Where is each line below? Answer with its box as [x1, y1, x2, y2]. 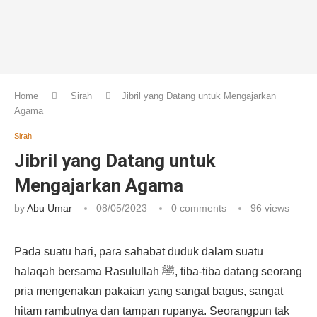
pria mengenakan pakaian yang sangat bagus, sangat [14, 285, 283, 298]
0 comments [171, 202, 226, 214]
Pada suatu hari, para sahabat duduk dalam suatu [14, 246, 263, 258]
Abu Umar [27, 202, 72, 214]
